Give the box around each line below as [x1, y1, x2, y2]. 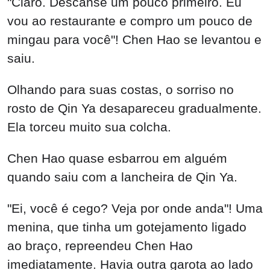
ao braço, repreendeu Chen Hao [7, 238, 193, 253]
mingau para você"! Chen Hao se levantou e [7, 33, 262, 47]
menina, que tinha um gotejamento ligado [7, 219, 246, 234]
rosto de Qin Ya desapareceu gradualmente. [7, 101, 262, 115]
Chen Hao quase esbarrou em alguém [7, 151, 227, 165]
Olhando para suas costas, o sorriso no [7, 82, 234, 96]
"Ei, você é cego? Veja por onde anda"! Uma [7, 201, 263, 215]
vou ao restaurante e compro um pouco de [7, 14, 253, 28]
